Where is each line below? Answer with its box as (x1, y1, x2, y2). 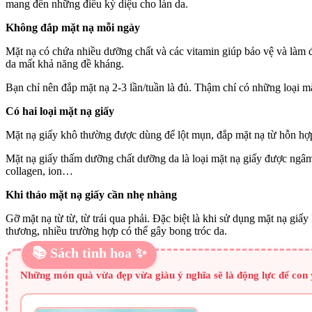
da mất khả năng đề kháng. (6, 57, 124, 70)
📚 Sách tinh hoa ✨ (32, 244, 146, 260)
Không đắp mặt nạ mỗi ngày (6, 21, 140, 33)
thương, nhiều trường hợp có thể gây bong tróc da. (6, 224, 227, 237)
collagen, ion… (6, 164, 73, 177)
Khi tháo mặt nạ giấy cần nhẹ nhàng (6, 188, 177, 201)
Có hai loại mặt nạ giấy (6, 104, 114, 117)
